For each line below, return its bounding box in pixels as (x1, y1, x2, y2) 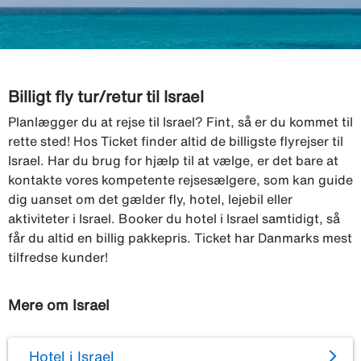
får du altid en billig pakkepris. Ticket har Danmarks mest (8, 230, 352, 244)
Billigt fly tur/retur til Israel (8, 87, 204, 105)
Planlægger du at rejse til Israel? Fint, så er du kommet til (8, 114, 353, 128)
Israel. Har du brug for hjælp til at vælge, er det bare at (8, 153, 338, 167)
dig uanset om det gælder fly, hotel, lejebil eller (8, 192, 293, 205)
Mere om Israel (8, 297, 110, 312)
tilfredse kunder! (8, 250, 108, 263)
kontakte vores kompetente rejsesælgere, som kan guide (8, 172, 353, 186)
